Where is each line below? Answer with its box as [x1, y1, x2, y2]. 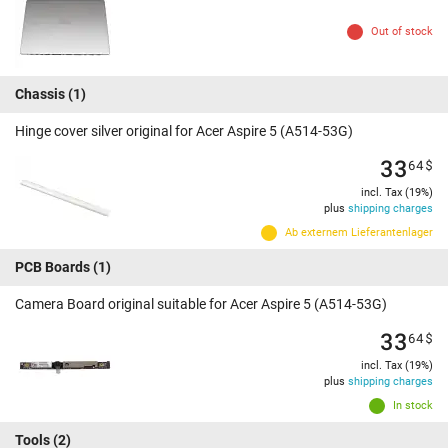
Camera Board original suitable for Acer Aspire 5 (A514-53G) [15, 296, 387, 313]
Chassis [15, 86, 65, 103]
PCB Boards [15, 259, 90, 276]
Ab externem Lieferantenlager [285, 226, 433, 240]
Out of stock [371, 25, 433, 39]
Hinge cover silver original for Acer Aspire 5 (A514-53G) [15, 123, 353, 140]
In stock [393, 399, 433, 413]
